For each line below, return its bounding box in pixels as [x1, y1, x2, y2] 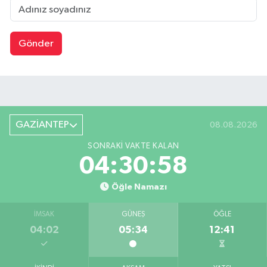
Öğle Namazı [111, 182, 167, 192]
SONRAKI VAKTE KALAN [88, 142, 179, 151]
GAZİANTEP [15, 120, 69, 131]
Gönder [18, 38, 54, 49]
